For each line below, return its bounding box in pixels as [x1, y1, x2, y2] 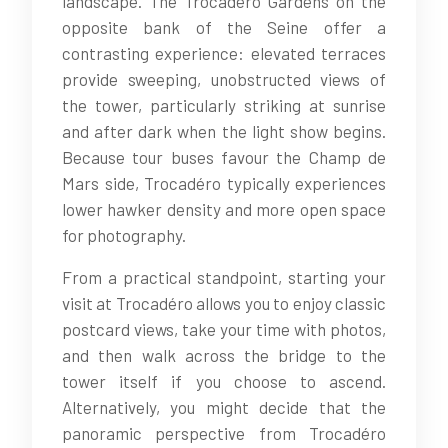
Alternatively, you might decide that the [62, 397, 386, 417]
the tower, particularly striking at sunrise [62, 95, 386, 115]
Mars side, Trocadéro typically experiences [62, 173, 386, 193]
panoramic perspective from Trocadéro [62, 423, 386, 443]
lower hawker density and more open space [62, 199, 386, 219]
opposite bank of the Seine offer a [62, 17, 386, 37]
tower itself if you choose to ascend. [62, 371, 386, 391]
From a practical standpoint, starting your [62, 267, 386, 287]
